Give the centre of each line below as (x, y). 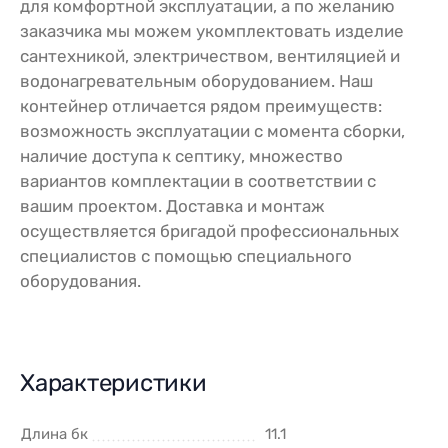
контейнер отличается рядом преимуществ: (201, 105)
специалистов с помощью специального (186, 255)
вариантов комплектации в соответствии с (198, 180)
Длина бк (54, 433)
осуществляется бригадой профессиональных (209, 230)
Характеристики (113, 382)
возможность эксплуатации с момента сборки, (212, 130)
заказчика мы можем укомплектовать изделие (212, 30)
